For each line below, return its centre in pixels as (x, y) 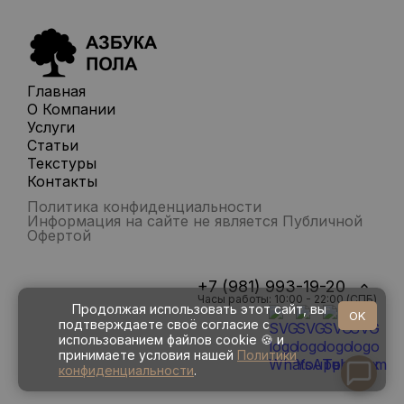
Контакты (62, 181)
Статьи (53, 145)
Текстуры (62, 163)
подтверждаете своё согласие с (164, 324)
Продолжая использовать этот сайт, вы (199, 309)
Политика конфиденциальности (144, 206)
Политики (267, 355)
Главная (56, 91)
